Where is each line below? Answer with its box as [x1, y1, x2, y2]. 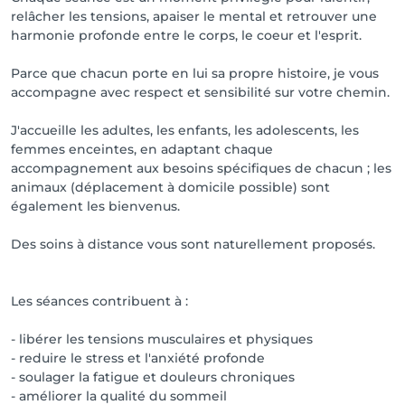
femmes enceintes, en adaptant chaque [11, 141, 273, 157]
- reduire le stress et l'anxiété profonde [11, 350, 265, 366]
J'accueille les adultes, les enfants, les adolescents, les [11, 122, 359, 138]
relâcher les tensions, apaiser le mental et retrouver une [11, 8, 377, 24]
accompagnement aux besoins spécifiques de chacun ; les [11, 160, 391, 176]
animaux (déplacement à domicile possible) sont [11, 179, 330, 195]
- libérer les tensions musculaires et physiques [11, 331, 313, 347]
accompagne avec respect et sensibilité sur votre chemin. [11, 84, 390, 100]
